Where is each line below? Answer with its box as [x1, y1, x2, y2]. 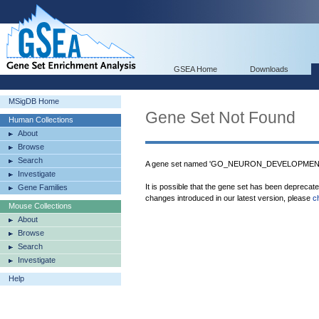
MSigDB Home [9, 97, 59, 105]
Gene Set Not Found [145, 108, 296, 127]
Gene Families [18, 183, 68, 192]
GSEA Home [174, 65, 217, 73]
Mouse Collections [9, 202, 72, 210]
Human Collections [9, 115, 73, 124]
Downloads [250, 65, 288, 73]
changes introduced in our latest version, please [145, 194, 313, 202]
